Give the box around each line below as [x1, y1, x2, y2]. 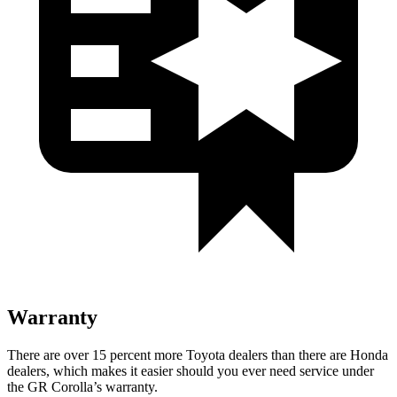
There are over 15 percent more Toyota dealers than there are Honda [7, 346, 388, 362]
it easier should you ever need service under [127, 362, 374, 378]
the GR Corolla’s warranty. [7, 378, 158, 394]
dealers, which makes [7, 362, 127, 378]
